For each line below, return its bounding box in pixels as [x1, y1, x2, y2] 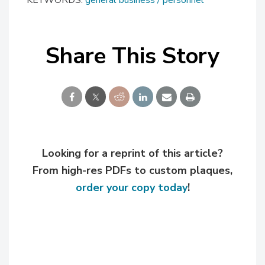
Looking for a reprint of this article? [42, 146, 223, 161]
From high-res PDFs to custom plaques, [33, 163, 232, 178]
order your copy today [75, 180, 188, 195]
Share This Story [46, 41, 219, 72]
